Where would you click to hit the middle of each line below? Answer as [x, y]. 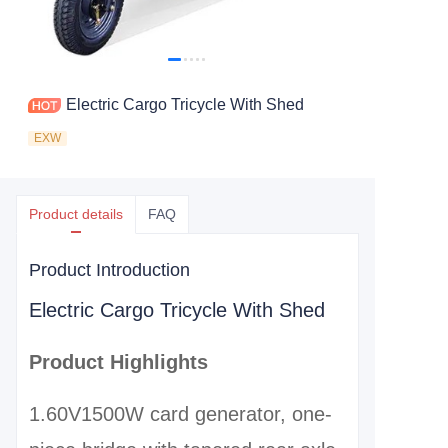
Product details [76, 214]
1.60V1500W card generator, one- [180, 414]
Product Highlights [118, 362]
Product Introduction [109, 270]
